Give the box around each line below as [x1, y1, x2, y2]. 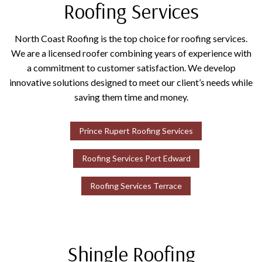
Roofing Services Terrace [90, 181, 182, 191]
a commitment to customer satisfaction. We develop [26, 62, 236, 74]
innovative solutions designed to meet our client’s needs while [9, 77, 253, 88]
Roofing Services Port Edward [81, 153, 191, 164]
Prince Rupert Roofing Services [79, 126, 194, 136]
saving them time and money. [74, 91, 188, 103]
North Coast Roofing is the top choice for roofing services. [15, 33, 247, 44]
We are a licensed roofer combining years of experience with [11, 47, 251, 59]
